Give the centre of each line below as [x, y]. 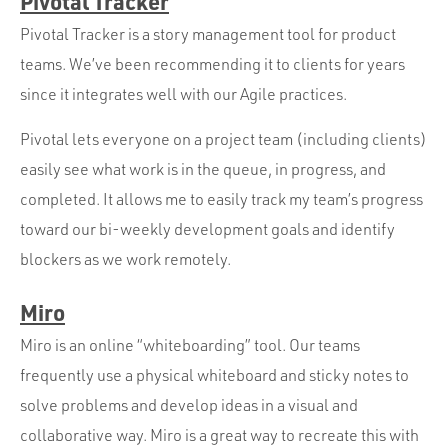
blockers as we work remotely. [125, 259]
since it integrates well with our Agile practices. [183, 94]
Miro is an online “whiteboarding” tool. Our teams [190, 345]
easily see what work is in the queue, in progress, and [203, 169]
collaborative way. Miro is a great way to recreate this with [219, 435]
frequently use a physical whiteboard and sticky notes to [214, 375]
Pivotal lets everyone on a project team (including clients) [223, 139]
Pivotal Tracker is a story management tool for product [208, 34]
